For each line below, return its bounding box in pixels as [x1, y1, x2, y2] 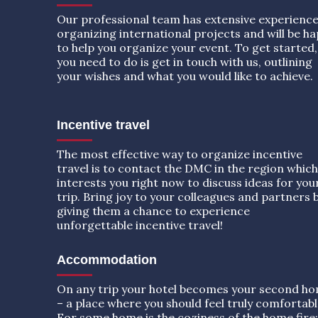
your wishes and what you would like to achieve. [57, 68, 313, 83]
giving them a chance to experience [57, 203, 250, 218]
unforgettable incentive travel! [57, 217, 223, 232]
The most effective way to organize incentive [57, 146, 302, 161]
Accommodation [57, 252, 157, 267]
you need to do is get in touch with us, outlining [57, 54, 312, 69]
